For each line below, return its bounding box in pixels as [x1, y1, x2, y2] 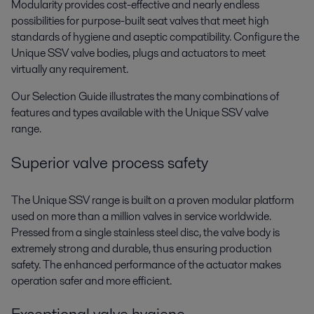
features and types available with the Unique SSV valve [11, 104, 268, 121]
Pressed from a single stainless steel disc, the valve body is [11, 224, 280, 240]
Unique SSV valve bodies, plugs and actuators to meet [11, 45, 266, 62]
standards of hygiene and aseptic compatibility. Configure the [11, 29, 299, 46]
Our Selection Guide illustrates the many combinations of [11, 88, 279, 105]
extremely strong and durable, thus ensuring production [11, 240, 272, 257]
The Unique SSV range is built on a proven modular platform [11, 191, 294, 208]
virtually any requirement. [11, 61, 130, 78]
